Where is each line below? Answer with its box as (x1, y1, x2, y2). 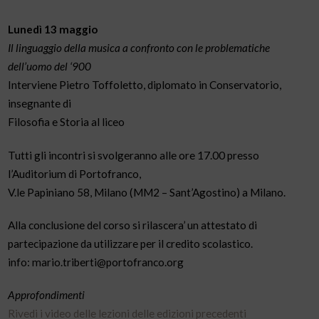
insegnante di (8, 97, 72, 110)
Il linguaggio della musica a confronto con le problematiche (8, 41, 271, 55)
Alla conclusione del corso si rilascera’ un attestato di (8, 218, 258, 231)
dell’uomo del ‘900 (8, 60, 92, 73)
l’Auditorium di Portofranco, (8, 167, 142, 180)
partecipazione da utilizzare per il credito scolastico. (8, 236, 253, 250)
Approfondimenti (8, 288, 85, 302)
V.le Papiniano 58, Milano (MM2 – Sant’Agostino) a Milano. (8, 185, 286, 199)
